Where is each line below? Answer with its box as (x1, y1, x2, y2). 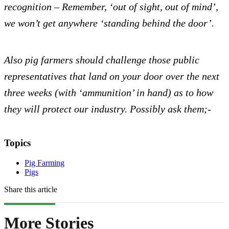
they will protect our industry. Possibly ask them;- (4, 103, 211, 115)
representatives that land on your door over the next (4, 71, 219, 82)
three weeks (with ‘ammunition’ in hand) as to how (4, 87, 213, 99)
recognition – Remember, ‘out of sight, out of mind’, (4, 1, 218, 13)
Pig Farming (25, 158, 64, 167)
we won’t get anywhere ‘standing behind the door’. (4, 17, 214, 29)
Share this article (4, 185, 57, 194)
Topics (4, 138, 31, 149)
